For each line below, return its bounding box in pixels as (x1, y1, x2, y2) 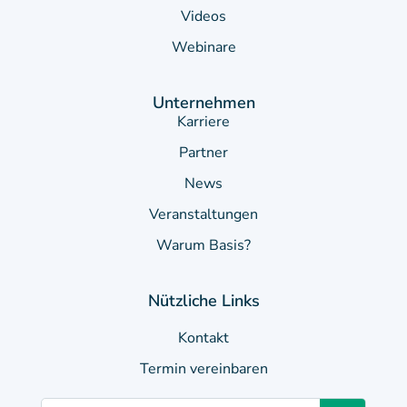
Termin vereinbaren (139, 359, 268, 380)
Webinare (171, 37, 236, 58)
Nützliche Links (147, 290, 260, 313)
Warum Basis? (156, 235, 251, 256)
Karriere (177, 112, 230, 133)
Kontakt (178, 328, 229, 349)
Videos (181, 6, 226, 27)
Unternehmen (152, 92, 255, 114)
